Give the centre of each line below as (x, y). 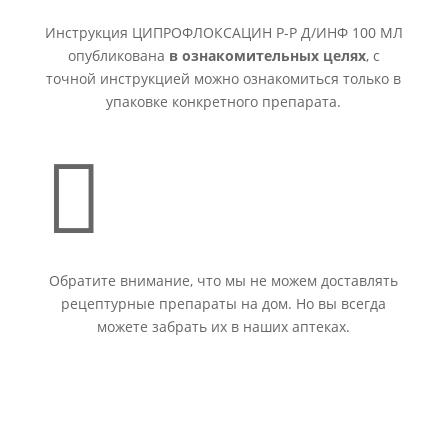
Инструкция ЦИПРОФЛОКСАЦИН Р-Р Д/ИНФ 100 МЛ (223, 32)
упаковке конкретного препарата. (224, 101)
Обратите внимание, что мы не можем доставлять (224, 280)
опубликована (118, 55)
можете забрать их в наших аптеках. (224, 326)
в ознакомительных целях (267, 55)
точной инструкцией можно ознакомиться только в (224, 78)
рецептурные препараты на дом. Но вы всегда (224, 303)
